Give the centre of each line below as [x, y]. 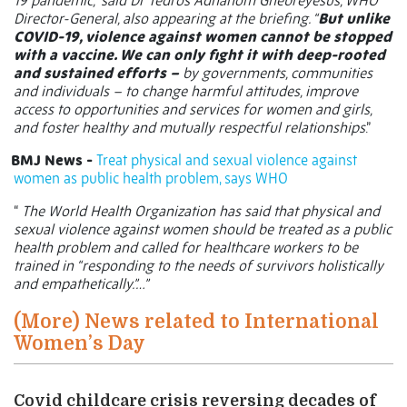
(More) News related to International [196, 322]
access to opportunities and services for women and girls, [193, 109]
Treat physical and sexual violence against [227, 160]
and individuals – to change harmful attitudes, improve [186, 91]
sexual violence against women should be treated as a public [203, 229]
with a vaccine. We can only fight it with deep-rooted [199, 55]
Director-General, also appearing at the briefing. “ [166, 19]
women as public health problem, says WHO [151, 179]
